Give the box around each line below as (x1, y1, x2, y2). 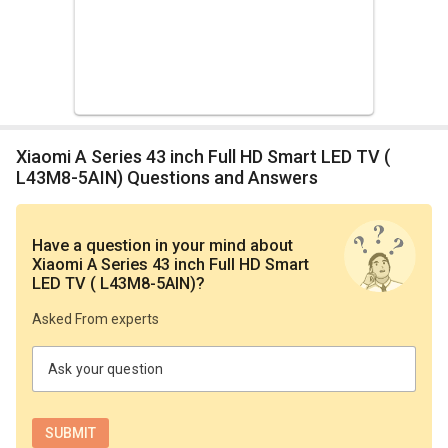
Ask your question (48, 360, 164, 377)
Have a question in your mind (43, 236, 246, 256)
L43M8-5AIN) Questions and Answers (16, 167, 318, 188)
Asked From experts (32, 311, 159, 328)
